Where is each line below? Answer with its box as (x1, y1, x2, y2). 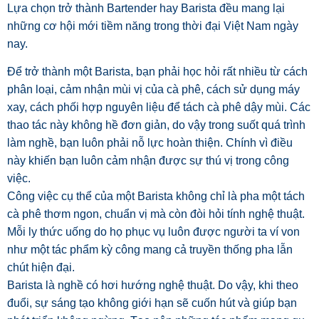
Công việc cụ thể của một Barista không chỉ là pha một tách (7, 190, 305, 203)
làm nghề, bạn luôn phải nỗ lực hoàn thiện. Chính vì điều (7, 137, 293, 150)
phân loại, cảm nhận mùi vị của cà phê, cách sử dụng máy (7, 83, 300, 96)
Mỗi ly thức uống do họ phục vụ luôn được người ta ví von (7, 226, 300, 239)
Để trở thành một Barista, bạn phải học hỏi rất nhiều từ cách (7, 66, 308, 78)
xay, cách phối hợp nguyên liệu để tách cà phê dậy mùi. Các (7, 101, 310, 114)
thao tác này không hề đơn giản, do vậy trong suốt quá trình (7, 119, 305, 132)
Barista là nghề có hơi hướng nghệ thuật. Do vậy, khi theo (7, 279, 298, 292)
